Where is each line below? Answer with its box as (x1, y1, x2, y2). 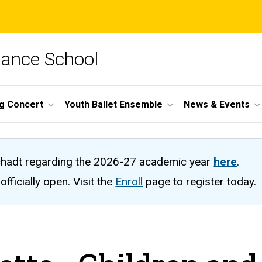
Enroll (115, 174, 143, 188)
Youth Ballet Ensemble (64, 98, 163, 110)
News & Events (184, 98, 250, 110)
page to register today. (143, 174, 260, 188)
